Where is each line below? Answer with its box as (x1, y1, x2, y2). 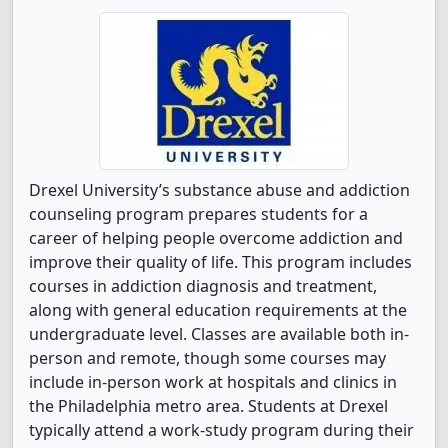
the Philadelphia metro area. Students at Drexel (29, 395, 388, 417)
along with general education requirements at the (29, 299, 407, 321)
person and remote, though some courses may (29, 347, 386, 369)
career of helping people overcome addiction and (29, 227, 403, 249)
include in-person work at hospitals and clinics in (29, 371, 397, 393)
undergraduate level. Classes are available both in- (29, 323, 409, 345)
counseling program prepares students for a (29, 203, 368, 225)
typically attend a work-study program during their (29, 419, 414, 441)
